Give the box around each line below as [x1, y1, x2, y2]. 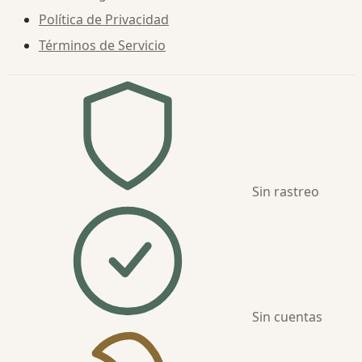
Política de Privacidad [39, 10, 169, 28]
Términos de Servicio [39, 36, 166, 54]
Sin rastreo [249, 182, 319, 200]
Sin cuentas [249, 307, 322, 326]
